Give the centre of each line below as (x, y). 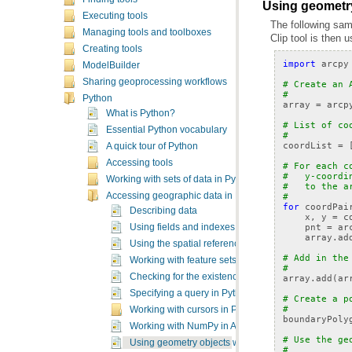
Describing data (163, 211)
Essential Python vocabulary (167, 130)
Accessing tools (139, 163)
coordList (308, 145)
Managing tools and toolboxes (147, 32)
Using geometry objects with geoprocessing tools (234, 343)
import (299, 63)
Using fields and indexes (182, 227)
